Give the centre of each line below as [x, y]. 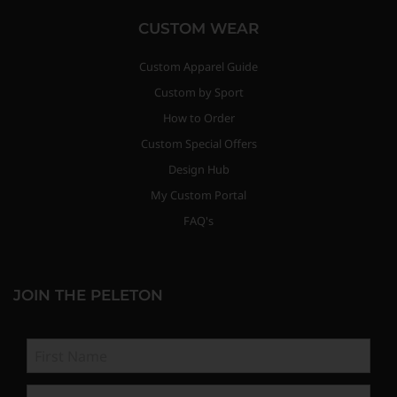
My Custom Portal [198, 195]
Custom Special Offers [198, 144]
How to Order [198, 118]
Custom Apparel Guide [198, 67]
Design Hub [198, 170]
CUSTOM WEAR [198, 29]
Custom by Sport [198, 93]
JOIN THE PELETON [88, 296]
